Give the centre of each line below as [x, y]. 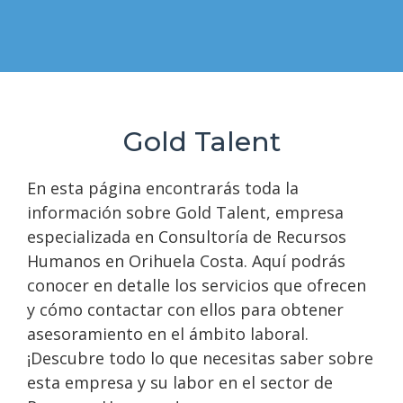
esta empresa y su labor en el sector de [180, 382]
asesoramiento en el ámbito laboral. [168, 334]
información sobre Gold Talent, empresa [185, 212]
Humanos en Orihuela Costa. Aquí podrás [186, 261]
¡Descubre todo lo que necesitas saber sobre [200, 358]
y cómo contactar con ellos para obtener [185, 309]
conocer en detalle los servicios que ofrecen [197, 285]
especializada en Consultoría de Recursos [187, 237]
